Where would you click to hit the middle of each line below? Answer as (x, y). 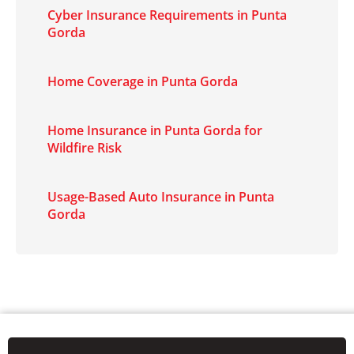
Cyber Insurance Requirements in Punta (167, 15)
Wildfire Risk (85, 148)
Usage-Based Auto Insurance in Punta (161, 197)
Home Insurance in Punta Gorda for (155, 130)
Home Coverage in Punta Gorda (143, 81)
